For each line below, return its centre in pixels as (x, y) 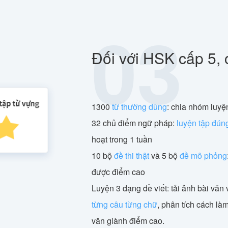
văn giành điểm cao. (128, 221)
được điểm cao (118, 172)
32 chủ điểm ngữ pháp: (134, 123)
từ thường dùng (139, 107)
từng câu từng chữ (124, 205)
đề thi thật (132, 156)
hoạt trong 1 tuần (122, 139)
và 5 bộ (164, 156)
